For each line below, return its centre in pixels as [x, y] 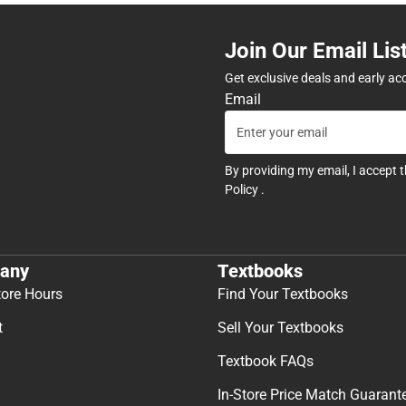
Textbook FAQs [266, 362]
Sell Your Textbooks [280, 328]
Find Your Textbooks [283, 295]
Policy [243, 189]
